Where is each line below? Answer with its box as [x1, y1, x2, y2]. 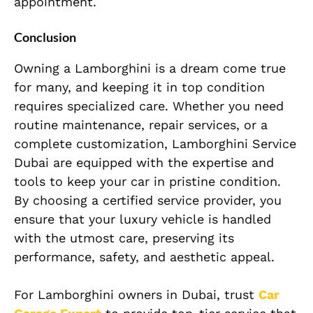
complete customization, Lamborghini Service [14, 136, 296, 152]
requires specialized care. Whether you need [14, 99, 284, 114]
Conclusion [14, 29, 76, 45]
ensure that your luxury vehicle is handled [14, 212, 271, 227]
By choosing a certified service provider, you [14, 193, 282, 208]
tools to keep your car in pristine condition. [14, 174, 281, 189]
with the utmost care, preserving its [14, 231, 234, 246]
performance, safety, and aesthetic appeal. [14, 249, 275, 265]
